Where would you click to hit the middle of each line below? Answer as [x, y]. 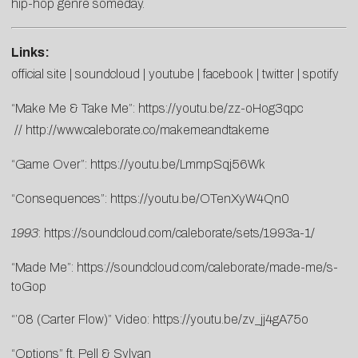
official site [39, 74]
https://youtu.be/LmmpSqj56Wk [178, 165]
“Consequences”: [61, 199]
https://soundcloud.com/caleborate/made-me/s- [207, 268]
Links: [30, 53]
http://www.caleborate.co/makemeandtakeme [147, 130]
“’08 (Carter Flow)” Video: [82, 320]
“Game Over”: [51, 165]
